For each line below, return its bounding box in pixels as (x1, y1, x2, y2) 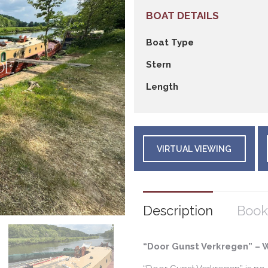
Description (143, 202, 213, 218)
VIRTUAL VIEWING (157, 144, 232, 154)
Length (146, 81, 178, 92)
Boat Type (146, 36, 194, 48)
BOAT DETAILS (146, 9, 219, 22)
